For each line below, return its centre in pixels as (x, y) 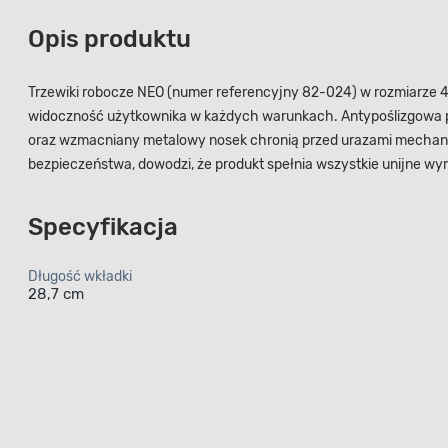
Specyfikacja (103, 226)
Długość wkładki (80, 276)
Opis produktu (109, 38)
